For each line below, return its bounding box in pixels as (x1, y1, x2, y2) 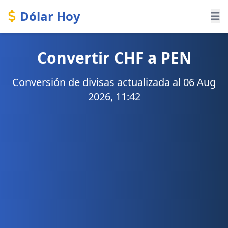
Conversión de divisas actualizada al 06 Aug (12, 75, 216, 89)
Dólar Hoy (20, 8, 80, 24)
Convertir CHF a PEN (37, 47, 191, 68)
